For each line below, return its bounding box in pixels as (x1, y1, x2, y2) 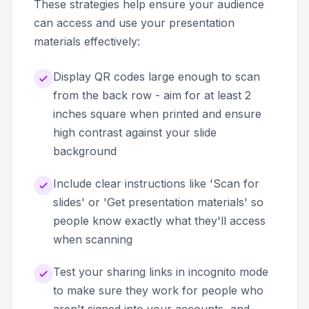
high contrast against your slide (53, 126, 217, 140)
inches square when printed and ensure (53, 107, 261, 121)
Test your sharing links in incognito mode (53, 265, 268, 279)
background (53, 144, 117, 159)
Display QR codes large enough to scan (53, 70, 260, 84)
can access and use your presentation (34, 16, 235, 30)
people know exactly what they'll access (53, 214, 266, 228)
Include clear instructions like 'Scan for (53, 177, 259, 191)
